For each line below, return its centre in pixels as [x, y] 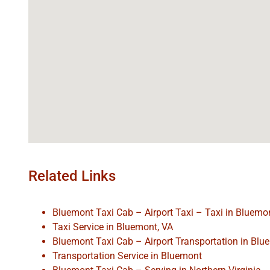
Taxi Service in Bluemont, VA [113, 227]
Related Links [72, 176]
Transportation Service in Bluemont [127, 256]
